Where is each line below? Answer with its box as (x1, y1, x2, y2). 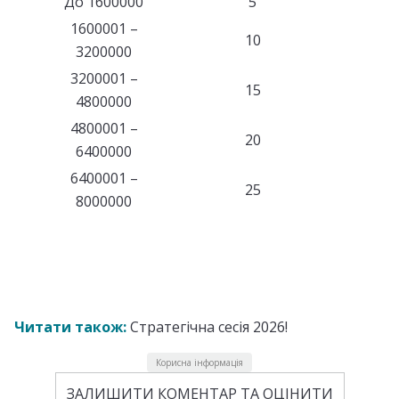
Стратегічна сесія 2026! (126, 316, 288, 337)
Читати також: (14, 316, 126, 337)
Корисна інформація (156, 355, 243, 369)
